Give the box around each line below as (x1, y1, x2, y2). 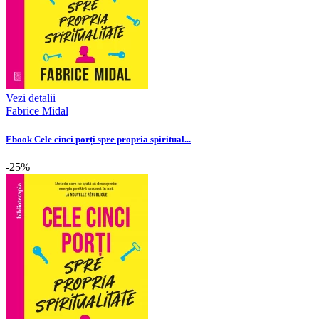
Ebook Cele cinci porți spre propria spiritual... (6, 133, 191, 145)
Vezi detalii (6, 92, 56, 105)
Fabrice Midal (6, 105, 68, 117)
